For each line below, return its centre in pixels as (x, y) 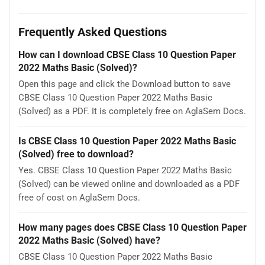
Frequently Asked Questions (93, 32)
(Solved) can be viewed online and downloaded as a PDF (129, 184)
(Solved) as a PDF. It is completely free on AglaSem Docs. (132, 111)
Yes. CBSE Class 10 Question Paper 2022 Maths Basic (125, 170)
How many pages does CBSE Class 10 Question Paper (132, 228)
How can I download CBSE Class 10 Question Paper (127, 55)
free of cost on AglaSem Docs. (79, 197)
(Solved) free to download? (76, 154)
